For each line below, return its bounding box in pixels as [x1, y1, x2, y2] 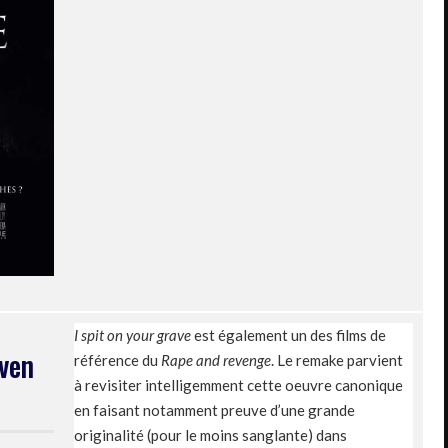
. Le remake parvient [271, 350, 403, 369]
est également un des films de [191, 325, 386, 344]
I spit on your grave [74, 325, 191, 344]
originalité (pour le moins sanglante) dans [74, 425, 347, 444]
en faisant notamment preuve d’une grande [74, 400, 355, 419]
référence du [74, 350, 161, 369]
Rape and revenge [161, 350, 271, 369]
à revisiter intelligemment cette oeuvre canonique [74, 375, 403, 394]
